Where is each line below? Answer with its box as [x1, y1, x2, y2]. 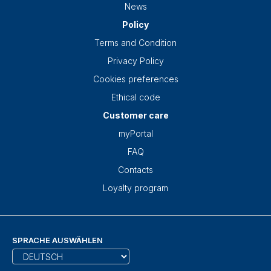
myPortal [118, 128, 153, 139]
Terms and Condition [94, 38, 177, 48]
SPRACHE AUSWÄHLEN [12, 235, 103, 246]
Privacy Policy [107, 56, 164, 67]
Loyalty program [103, 183, 168, 194]
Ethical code [111, 92, 160, 103]
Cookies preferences [93, 74, 178, 85]
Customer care [102, 110, 169, 121]
